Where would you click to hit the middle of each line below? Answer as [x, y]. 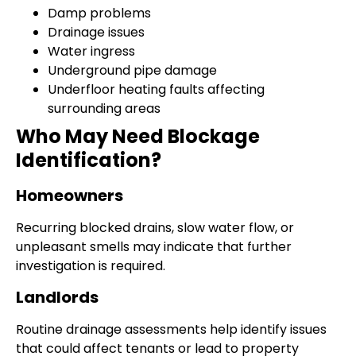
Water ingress [91, 51]
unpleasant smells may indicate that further [154, 246]
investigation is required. [91, 265]
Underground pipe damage [132, 70]
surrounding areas [104, 108]
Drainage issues [96, 32]
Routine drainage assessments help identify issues [171, 330]
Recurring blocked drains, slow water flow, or [155, 227]
